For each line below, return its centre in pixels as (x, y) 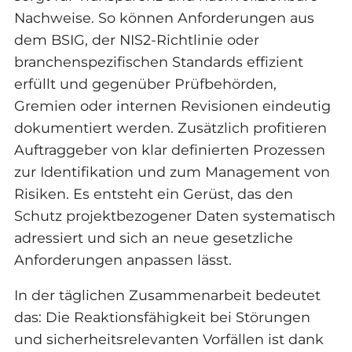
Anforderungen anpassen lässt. (123, 259)
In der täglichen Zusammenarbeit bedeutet (167, 295)
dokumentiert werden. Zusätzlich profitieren (170, 127)
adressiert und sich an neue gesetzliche (153, 237)
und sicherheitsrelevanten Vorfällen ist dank (169, 339)
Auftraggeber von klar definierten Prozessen (169, 149)
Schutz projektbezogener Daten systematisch (174, 215)
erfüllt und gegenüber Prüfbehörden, (145, 83)
